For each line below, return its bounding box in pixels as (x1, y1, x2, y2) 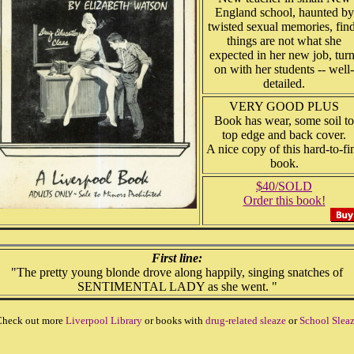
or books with (141, 314, 205, 326)
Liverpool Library (65, 314, 142, 326)
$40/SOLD (256, 179, 312, 193)
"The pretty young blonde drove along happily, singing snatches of (11, 265, 343, 279)
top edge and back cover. (222, 128, 346, 141)
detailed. (263, 77, 305, 90)
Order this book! (243, 194, 326, 207)
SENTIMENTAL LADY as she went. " (77, 280, 277, 293)
